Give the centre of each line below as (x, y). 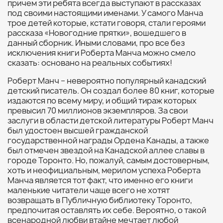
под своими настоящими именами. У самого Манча (105, 13)
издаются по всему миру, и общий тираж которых (102, 101)
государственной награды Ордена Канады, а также (108, 140)
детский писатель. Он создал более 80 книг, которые (111, 91)
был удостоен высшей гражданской (78, 130)
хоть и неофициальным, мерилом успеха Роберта (104, 170)
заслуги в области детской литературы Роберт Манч (111, 120)
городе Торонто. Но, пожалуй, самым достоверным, (109, 160)
